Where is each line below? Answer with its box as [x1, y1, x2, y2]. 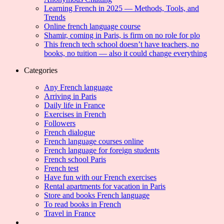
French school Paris [44, 155, 106, 164]
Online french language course [44, 22, 140, 31]
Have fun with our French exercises [44, 173, 156, 182]
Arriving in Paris [44, 92, 96, 101]
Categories [24, 66, 57, 75]
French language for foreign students [44, 146, 159, 155]
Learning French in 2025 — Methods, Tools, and [44, 4, 199, 13]
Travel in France [44, 209, 95, 218]
